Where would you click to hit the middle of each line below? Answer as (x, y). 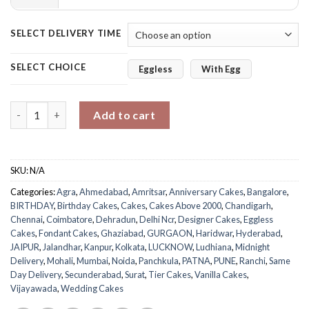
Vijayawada (34, 289)
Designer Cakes (209, 220)
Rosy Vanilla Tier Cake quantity (83, 108)
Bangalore (267, 192)
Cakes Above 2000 (185, 206)
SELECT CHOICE (48, 67)
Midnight (252, 247)
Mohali (60, 261)
